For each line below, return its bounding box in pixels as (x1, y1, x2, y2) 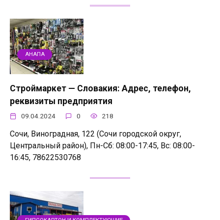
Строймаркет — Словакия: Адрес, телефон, (10, 83, 191, 93)
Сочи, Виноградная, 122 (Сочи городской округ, (10, 129, 181, 138)
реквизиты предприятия (10, 96, 112, 106)
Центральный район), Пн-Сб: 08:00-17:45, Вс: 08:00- (10, 140, 195, 150)
